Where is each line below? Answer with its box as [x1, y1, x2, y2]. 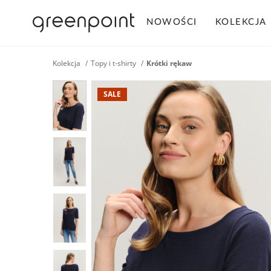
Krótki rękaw [146, 58, 192, 68]
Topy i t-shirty [91, 58, 136, 68]
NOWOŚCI [146, 18, 197, 27]
